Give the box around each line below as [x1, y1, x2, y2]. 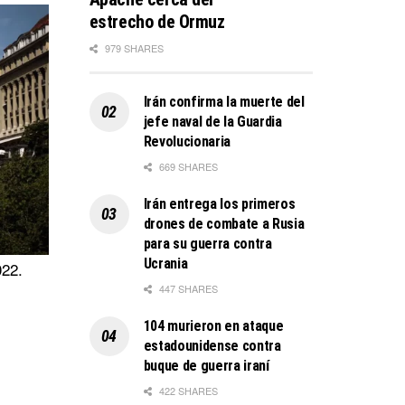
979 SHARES [101, 40, 164, 55]
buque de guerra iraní [143, 356, 269, 374]
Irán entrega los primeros [143, 194, 296, 212]
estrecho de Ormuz [89, 10, 225, 33]
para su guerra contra [143, 234, 272, 252]
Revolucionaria [143, 132, 231, 150]
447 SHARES [155, 280, 218, 296]
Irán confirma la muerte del [143, 92, 305, 110]
